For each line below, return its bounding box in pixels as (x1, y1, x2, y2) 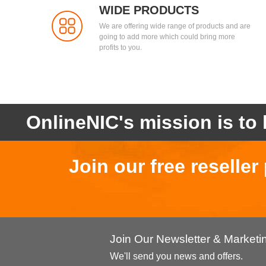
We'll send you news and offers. (110, 251, 243, 261)
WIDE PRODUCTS (99, 3, 199, 17)
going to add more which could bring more (99, 32, 235, 41)
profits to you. (99, 43, 142, 52)
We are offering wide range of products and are (99, 21, 251, 30)
